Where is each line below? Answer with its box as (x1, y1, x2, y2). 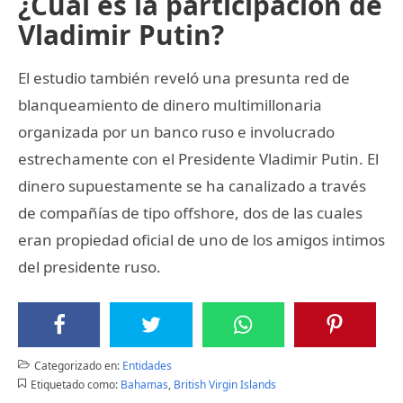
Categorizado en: (33, 357, 120, 373)
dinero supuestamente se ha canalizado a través (18, 175, 366, 196)
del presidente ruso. (18, 255, 161, 277)
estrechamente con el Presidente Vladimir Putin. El (18, 148, 379, 169)
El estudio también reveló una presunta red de (18, 67, 350, 88)
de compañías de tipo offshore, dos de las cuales (18, 201, 363, 223)
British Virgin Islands (173, 376, 276, 392)
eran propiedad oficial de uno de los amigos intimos (18, 228, 385, 250)
